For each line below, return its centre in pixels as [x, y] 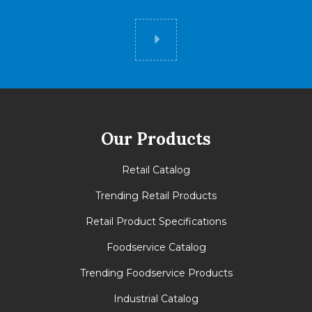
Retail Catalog [156, 170]
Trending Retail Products [156, 196]
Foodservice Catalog [156, 248]
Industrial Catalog [156, 299]
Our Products [156, 139]
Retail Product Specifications [156, 222]
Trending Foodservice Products [156, 273]
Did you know [202, 39]
